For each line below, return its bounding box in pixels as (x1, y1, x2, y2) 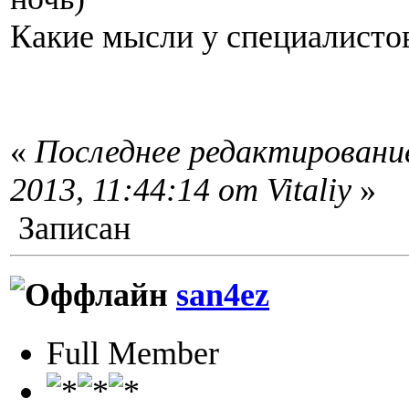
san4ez (176, 277, 269, 314)
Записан (10, 210, 131, 246)
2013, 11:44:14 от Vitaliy (10, 172, 351, 208)
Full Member (47, 334, 219, 372)
